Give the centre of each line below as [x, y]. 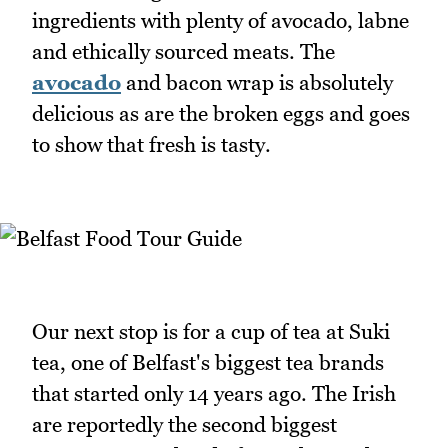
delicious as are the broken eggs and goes [221, 114]
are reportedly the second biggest [184, 424]
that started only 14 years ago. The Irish [214, 393]
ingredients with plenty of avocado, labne [220, 21]
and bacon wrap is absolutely [257, 83]
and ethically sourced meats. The [183, 52]
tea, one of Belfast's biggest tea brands [208, 362]
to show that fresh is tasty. [151, 145]
